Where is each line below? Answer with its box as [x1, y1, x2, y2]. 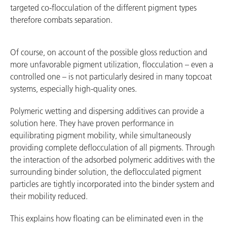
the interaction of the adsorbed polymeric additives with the [10, 155, 215, 165]
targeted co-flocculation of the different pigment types [10, 3, 197, 13]
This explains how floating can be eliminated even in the [10, 213, 203, 224]
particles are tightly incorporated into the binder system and [10, 179, 214, 190]
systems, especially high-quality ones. [10, 84, 137, 94]
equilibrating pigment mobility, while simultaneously [10, 130, 191, 141]
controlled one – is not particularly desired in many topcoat [10, 71, 212, 82]
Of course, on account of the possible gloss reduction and [10, 47, 207, 58]
